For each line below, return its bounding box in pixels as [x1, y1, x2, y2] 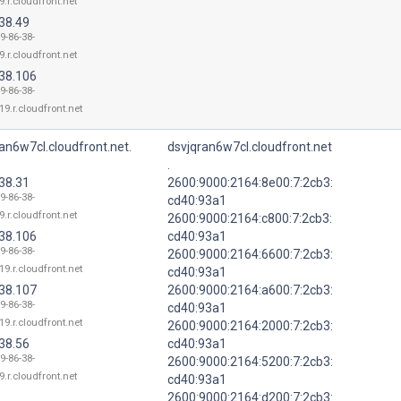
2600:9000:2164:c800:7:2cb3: [167, 210, 332, 226]
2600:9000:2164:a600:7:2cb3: [167, 282, 333, 297]
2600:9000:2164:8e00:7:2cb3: [167, 175, 333, 190]
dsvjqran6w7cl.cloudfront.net [167, 139, 332, 154]
